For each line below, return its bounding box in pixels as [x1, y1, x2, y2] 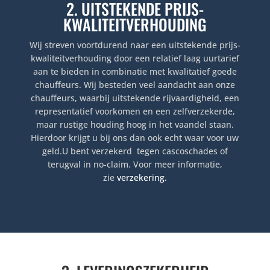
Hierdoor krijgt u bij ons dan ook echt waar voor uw [31, 132, 239, 144]
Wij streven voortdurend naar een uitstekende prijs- [29, 39, 240, 51]
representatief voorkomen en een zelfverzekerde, [34, 105, 235, 118]
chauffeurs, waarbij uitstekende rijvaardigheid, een [30, 92, 239, 104]
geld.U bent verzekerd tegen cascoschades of [42, 145, 228, 157]
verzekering [116, 172, 165, 184]
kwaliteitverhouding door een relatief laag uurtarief [30, 52, 239, 64]
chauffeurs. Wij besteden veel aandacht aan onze [34, 79, 235, 91]
